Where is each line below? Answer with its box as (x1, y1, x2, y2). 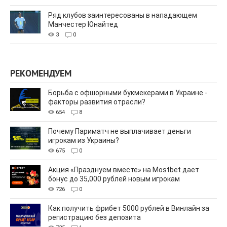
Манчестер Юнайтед (48, 20, 118, 29)
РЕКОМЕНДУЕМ (10, 68, 71, 81)
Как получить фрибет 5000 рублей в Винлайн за (48, 204, 209, 213)
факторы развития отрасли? (48, 98, 145, 106)
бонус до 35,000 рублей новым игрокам (48, 175, 180, 183)
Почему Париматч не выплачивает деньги (48, 127, 191, 136)
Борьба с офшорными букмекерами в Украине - (48, 89, 207, 97)
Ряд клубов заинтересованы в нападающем (48, 11, 197, 20)
